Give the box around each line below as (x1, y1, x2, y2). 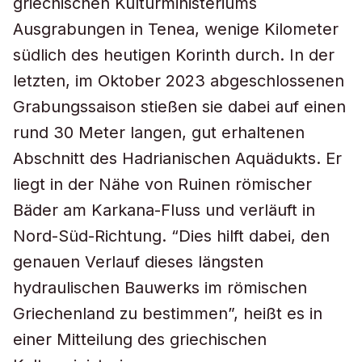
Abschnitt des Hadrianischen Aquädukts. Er (13, 149, 342, 168)
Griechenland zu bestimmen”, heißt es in (13, 304, 322, 323)
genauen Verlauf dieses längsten (13, 252, 263, 271)
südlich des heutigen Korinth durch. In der (13, 45, 335, 65)
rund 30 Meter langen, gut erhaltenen (13, 123, 305, 142)
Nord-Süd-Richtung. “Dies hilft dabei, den (13, 226, 330, 246)
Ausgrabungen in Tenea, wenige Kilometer (13, 19, 339, 39)
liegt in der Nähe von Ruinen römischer (13, 175, 312, 194)
